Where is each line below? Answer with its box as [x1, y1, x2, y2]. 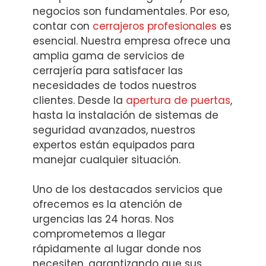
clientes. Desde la [33, 93, 126, 107]
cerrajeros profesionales [93, 18, 217, 33]
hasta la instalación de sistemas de [33, 107, 218, 122]
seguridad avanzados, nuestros [33, 122, 195, 137]
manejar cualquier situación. [33, 152, 180, 167]
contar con [33, 18, 93, 33]
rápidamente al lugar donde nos [33, 242, 201, 256]
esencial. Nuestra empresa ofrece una [33, 33, 230, 48]
